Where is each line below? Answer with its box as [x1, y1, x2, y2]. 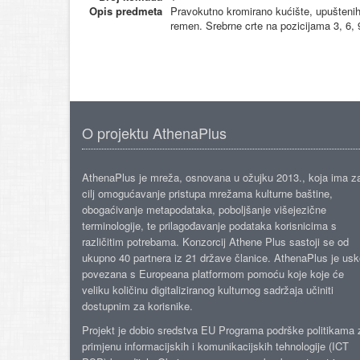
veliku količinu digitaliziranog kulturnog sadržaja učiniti [82, 282, 333, 297]
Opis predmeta [89, 3, 162, 18]
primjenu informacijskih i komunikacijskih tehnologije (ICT [82, 338, 349, 354]
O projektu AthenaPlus [82, 122, 227, 143]
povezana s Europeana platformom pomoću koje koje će [82, 266, 344, 281]
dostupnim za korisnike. [82, 298, 193, 313]
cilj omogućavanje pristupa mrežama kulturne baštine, [82, 186, 333, 201]
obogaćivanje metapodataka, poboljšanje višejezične [82, 202, 326, 217]
